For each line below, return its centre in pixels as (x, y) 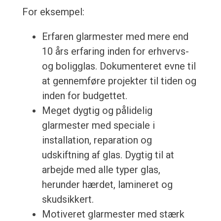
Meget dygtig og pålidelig (97, 111)
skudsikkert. (68, 200)
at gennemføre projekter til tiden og (119, 81)
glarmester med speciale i (98, 126)
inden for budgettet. (84, 96)
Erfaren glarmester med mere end (115, 37)
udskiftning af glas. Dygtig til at (108, 155)
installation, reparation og (97, 140)
